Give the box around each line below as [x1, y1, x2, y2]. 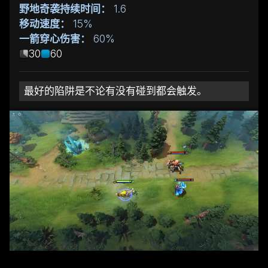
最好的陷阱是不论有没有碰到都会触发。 [24, 84, 207, 97]
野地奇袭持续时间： [19, 2, 111, 15]
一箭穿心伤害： [19, 32, 90, 45]
